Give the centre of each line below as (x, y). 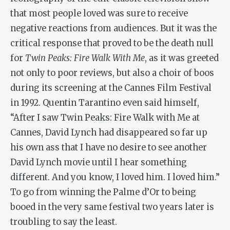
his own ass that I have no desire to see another (109, 148)
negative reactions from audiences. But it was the (113, 29)
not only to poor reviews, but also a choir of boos (112, 73)
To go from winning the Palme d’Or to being (103, 193)
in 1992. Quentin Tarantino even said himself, (105, 103)
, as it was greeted (182, 59)
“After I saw (35, 118)
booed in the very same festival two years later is (112, 207)
